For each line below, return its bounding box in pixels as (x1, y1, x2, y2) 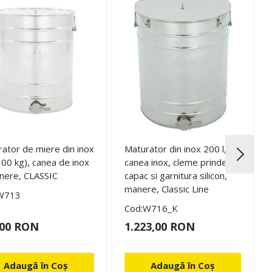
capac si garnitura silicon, (124, 169, 227, 182)
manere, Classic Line (124, 183, 209, 195)
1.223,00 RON (124, 219, 195, 234)
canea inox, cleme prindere (124, 156, 236, 168)
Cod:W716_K (124, 202, 178, 214)
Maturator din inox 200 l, (124, 143, 226, 155)
